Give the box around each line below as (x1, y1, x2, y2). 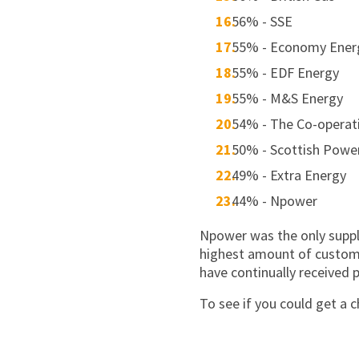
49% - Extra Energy (232, 166, 347, 184)
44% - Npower (232, 192, 318, 210)
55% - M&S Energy (232, 89, 344, 107)
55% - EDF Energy (232, 63, 340, 82)
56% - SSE (232, 12, 293, 30)
